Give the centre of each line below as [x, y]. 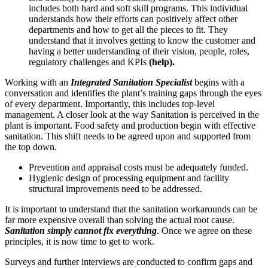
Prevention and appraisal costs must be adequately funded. [138, 167]
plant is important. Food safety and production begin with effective [130, 125]
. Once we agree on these [204, 230]
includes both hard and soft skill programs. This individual [138, 8]
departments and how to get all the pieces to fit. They [128, 29]
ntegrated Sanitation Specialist [133, 82]
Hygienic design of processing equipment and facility [129, 178]
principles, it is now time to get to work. [80, 241]
